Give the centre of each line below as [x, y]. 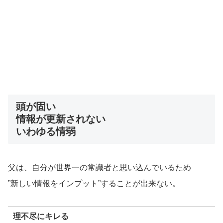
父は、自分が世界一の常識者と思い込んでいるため [100, 168]
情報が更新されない [61, 119]
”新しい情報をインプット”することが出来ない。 [94, 184]
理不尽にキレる [41, 217]
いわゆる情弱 [46, 131]
